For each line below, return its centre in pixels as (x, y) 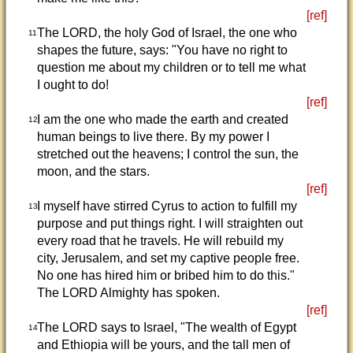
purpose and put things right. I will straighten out (169, 223)
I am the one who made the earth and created (162, 119)
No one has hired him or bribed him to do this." (165, 275)
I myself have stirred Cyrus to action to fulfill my (167, 206)
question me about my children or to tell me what (171, 67)
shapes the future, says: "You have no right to (162, 50)
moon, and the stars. (93, 171)
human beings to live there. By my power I (153, 137)
